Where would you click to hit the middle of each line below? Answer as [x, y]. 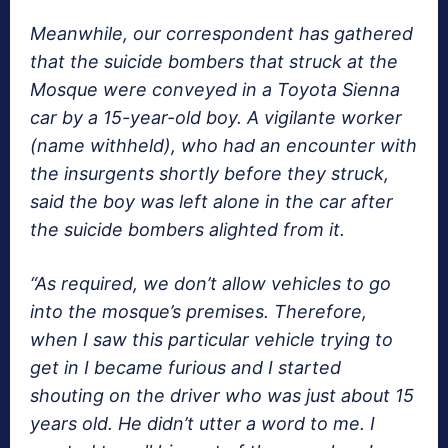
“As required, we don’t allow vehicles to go [210, 284]
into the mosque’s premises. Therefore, [198, 312]
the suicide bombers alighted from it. [187, 230]
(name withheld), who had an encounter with [223, 146]
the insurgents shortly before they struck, [209, 174]
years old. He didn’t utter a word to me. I [202, 424]
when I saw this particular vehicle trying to [211, 340]
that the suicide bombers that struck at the [214, 62]
